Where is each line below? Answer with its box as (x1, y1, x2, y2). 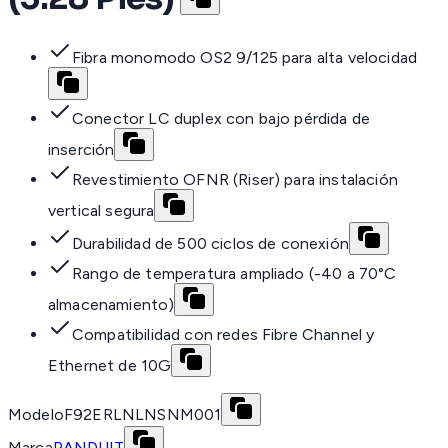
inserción (48, 140, 115, 160)
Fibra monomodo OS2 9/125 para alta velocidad (72, 48, 418, 68)
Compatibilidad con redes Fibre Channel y (72, 325, 375, 345)
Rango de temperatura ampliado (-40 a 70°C (72, 264, 397, 284)
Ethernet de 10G (48, 356, 172, 376)
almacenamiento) (48, 295, 175, 315)
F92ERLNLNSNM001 (63, 405, 222, 425)
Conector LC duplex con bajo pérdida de (72, 109, 371, 129)
